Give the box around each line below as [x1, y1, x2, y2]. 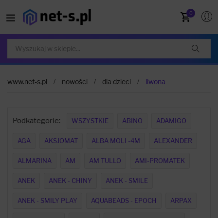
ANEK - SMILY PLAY [18, 197, 77, 204]
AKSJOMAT [44, 137, 78, 145]
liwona [145, 77, 165, 86]
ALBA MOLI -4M [91, 137, 140, 145]
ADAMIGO [156, 117, 186, 125]
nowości [62, 77, 88, 86]
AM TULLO [89, 157, 121, 164]
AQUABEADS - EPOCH [91, 197, 157, 204]
